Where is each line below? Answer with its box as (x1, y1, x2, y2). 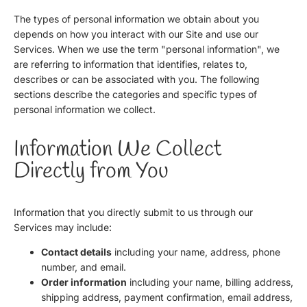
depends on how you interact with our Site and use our (14, 27, 258, 40)
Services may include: (14, 221, 112, 233)
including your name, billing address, (127, 275, 293, 288)
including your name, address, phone (112, 245, 280, 258)
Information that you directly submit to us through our (14, 206, 253, 218)
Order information (41, 275, 127, 288)
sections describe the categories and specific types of (14, 88, 257, 100)
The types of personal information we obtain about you (14, 12, 259, 25)
